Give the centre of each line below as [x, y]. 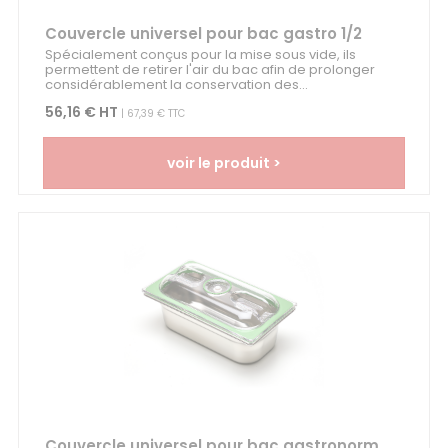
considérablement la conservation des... [176, 85]
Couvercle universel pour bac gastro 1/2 [203, 34]
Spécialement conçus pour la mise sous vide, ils [200, 55]
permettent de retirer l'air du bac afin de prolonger [209, 70]
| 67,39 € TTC [151, 114]
